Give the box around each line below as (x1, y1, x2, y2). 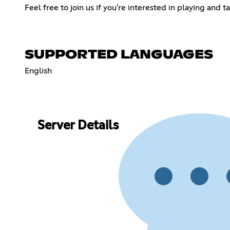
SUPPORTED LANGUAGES (25, 48, 213, 61)
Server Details (37, 120, 119, 132)
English (25, 66, 52, 75)
